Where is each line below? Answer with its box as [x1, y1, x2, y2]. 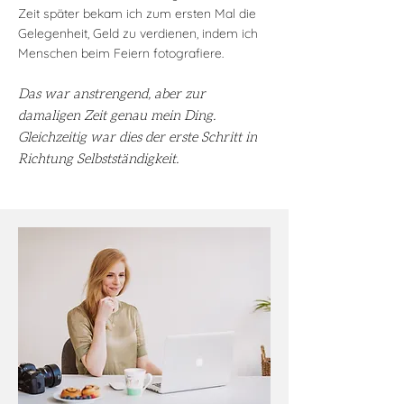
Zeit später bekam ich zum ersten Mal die [18, 5, 256, 22]
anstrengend [73, 87, 148, 101]
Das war [18, 87, 69, 101]
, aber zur [148, 87, 206, 101]
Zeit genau [80, 109, 151, 123]
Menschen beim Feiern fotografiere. [18, 45, 224, 61]
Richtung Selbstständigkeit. [18, 152, 179, 166]
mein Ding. [151, 109, 216, 123]
